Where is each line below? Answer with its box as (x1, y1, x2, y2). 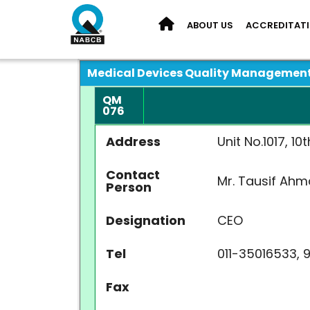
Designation (106, 212, 185, 229)
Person (106, 179, 152, 196)
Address (106, 133, 161, 150)
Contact (106, 166, 160, 183)
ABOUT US (187, 19, 233, 32)
